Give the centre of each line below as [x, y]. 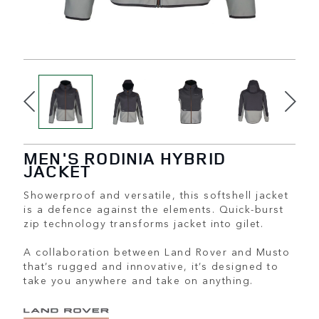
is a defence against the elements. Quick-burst [153, 209]
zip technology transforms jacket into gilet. [143, 223]
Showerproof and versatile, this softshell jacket [156, 194]
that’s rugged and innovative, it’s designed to [151, 266]
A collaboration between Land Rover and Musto [157, 251]
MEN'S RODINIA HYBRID [125, 158]
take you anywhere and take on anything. [138, 280]
